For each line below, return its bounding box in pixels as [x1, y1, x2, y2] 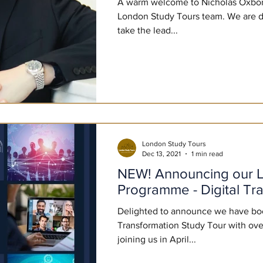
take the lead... [117, 25, 178, 35]
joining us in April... [117, 234, 196, 244]
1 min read [191, 149, 223, 158]
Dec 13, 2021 [142, 149, 181, 158]
